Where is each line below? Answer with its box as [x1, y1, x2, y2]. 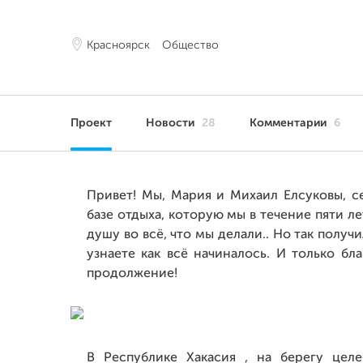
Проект [70, 117, 112, 129]
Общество [162, 40, 219, 51]
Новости [146, 117, 198, 129]
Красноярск [87, 40, 150, 51]
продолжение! [87, 267, 177, 280]
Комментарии [250, 117, 330, 129]
